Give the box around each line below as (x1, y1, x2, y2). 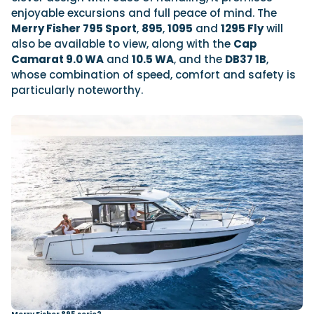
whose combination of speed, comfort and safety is (11, 67, 296, 83)
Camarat (11, 52, 66, 67)
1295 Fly (221, 21, 264, 36)
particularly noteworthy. (11, 83, 143, 98)
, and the (174, 52, 225, 67)
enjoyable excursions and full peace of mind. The (11, 6, 277, 21)
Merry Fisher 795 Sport (11, 21, 137, 36)
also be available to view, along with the (11, 36, 233, 52)
